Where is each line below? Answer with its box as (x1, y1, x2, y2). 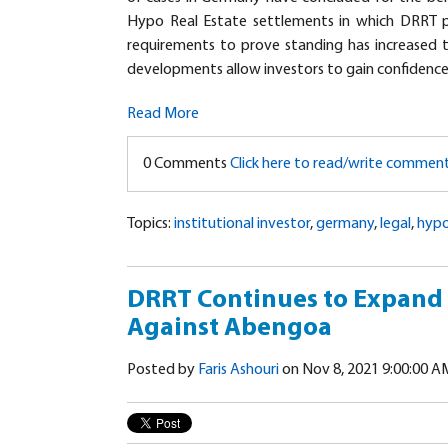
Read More (127, 106, 199, 123)
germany (316, 216, 374, 233)
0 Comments (143, 156, 230, 173)
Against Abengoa (127, 315, 332, 343)
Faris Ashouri (198, 362, 279, 379)
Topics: (127, 216, 174, 233)
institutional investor (174, 216, 310, 233)
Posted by (127, 362, 198, 379)
